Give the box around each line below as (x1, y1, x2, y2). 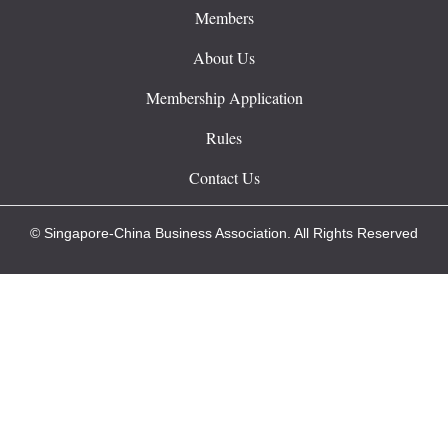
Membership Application (145, 87, 303, 109)
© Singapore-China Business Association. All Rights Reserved (30, 225, 418, 242)
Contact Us (188, 167, 260, 189)
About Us (193, 47, 255, 69)
